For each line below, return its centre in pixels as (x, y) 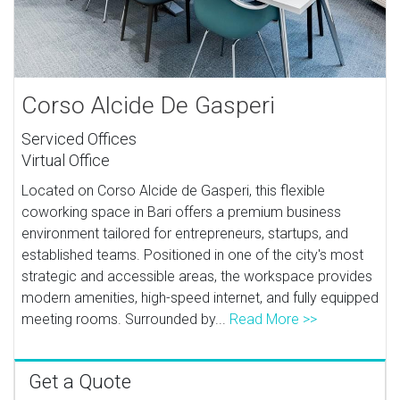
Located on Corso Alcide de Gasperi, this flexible (174, 190)
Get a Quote (80, 381)
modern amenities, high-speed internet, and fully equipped (200, 297)
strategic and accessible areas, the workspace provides (197, 276)
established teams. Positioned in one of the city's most (193, 254)
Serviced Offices (79, 138)
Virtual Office (66, 160)
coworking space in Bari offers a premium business (182, 212)
